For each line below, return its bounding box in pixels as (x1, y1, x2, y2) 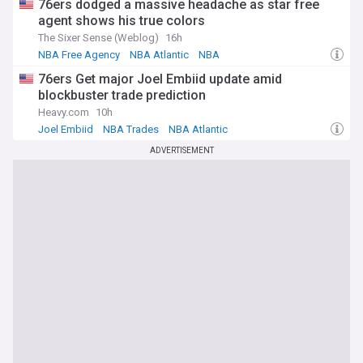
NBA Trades (103, 123, 159, 135)
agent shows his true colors (38, 13, 205, 28)
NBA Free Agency (38, 49, 120, 61)
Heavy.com (38, 106, 89, 118)
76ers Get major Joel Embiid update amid (38, 71, 282, 87)
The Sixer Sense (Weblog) (38, 32, 159, 44)
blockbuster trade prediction (38, 88, 206, 103)
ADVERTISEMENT (149, 146, 214, 155)
